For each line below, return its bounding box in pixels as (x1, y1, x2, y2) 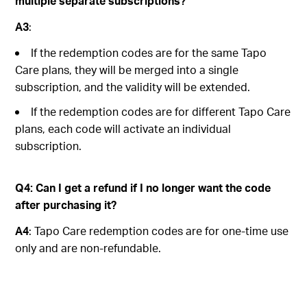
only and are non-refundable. (15, 240, 162, 255)
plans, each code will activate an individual (15, 121, 232, 136)
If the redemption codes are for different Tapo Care (31, 103, 291, 119)
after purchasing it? (15, 197, 117, 212)
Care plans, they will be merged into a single (15, 62, 239, 77)
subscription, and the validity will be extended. (15, 79, 251, 94)
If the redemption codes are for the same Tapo (31, 45, 267, 60)
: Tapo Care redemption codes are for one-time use (29, 223, 289, 238)
